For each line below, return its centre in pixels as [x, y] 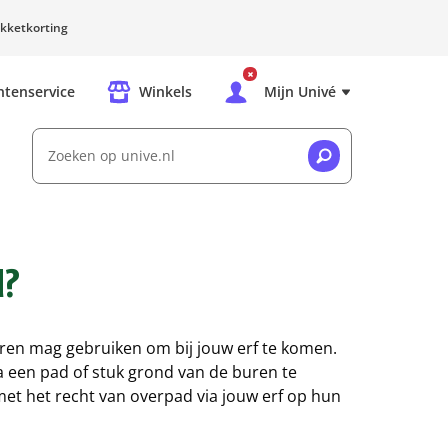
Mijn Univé [300, 91]
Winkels [165, 91]
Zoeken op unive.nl [103, 139]
